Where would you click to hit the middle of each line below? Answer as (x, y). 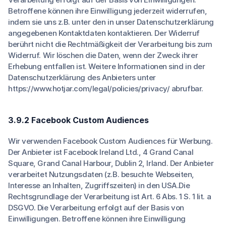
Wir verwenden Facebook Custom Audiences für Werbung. (110, 141)
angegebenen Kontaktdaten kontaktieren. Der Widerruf (104, 33)
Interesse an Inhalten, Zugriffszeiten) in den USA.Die (99, 185)
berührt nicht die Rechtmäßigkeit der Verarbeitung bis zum (110, 44)
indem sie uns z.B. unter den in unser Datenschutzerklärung (111, 22)
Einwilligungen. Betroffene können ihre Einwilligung (97, 219)
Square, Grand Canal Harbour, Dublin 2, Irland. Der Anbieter (111, 163)
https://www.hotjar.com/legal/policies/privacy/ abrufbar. (106, 89)
